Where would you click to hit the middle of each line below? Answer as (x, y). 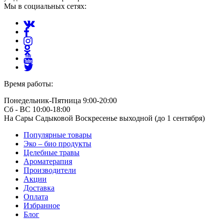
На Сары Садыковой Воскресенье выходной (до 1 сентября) (104, 118)
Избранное (42, 206)
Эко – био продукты (57, 144)
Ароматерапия (48, 162)
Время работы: (28, 84)
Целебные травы (52, 153)
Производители (50, 170)
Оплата (36, 197)
